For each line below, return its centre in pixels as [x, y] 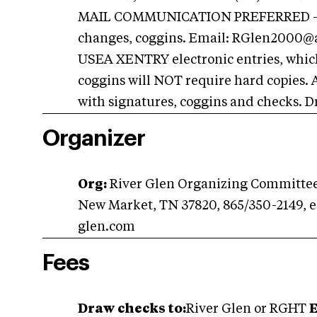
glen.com [106, 227]
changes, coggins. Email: [155, 39]
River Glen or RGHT [248, 309]
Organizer [94, 139]
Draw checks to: [132, 309]
